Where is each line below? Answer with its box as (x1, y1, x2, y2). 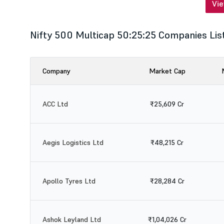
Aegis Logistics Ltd (42, 138, 103, 147)
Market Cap (148, 66, 185, 75)
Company (42, 66, 70, 75)
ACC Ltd (42, 99, 68, 108)
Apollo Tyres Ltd (42, 176, 95, 185)
